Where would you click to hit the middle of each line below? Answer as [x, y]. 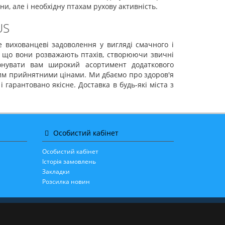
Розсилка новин [66, 182]
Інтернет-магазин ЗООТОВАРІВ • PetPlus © [104, 212]
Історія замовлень [69, 161]
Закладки [56, 172]
